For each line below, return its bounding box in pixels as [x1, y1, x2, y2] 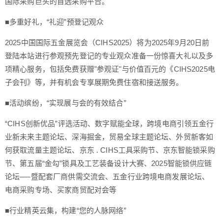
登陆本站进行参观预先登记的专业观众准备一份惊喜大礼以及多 [5, 51, 214, 60]
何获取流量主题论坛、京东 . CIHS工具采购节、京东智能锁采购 [5, 145, 215, 154]
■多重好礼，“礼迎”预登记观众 [5, 17, 104, 26]
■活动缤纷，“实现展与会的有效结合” [5, 98, 126, 107]
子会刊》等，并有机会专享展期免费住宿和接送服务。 [5, 78, 184, 86]
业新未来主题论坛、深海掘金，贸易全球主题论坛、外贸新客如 [5, 132, 214, 141]
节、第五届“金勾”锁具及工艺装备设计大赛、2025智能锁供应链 [5, 159, 212, 167]
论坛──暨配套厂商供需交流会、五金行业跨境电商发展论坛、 [5, 172, 210, 181]
